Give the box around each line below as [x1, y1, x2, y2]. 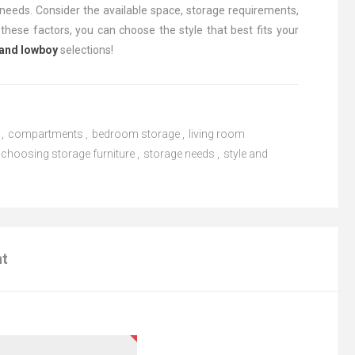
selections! [60, 44, 114, 56]
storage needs [143, 147, 216, 160]
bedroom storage [92, 128, 181, 140]
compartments [8, 128, 84, 140]
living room [189, 128, 246, 140]
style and [223, 147, 269, 160]
